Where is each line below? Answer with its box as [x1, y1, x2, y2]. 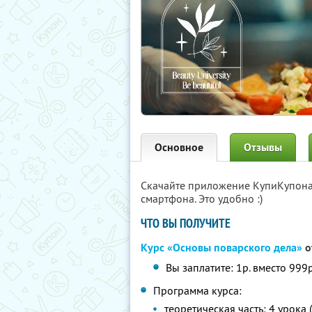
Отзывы [244, 140, 282, 155]
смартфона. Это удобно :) [141, 192, 263, 205]
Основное [155, 140, 203, 155]
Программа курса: [153, 283, 242, 297]
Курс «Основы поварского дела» [141, 240, 302, 255]
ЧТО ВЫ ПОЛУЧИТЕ [141, 215, 231, 231]
